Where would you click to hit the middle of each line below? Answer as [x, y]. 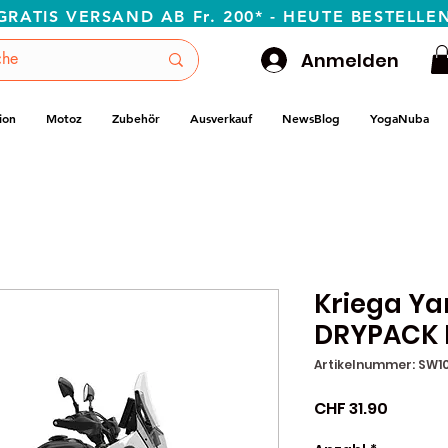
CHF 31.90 [351, 408]
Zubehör [136, 117]
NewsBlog [311, 117]
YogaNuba [399, 117]
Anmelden [350, 60]
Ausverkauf [221, 117]
